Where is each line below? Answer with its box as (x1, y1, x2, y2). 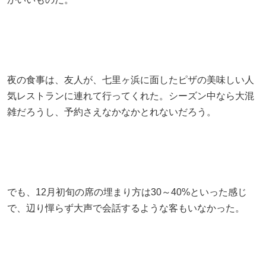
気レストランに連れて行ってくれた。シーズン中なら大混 (7, 90, 254, 101)
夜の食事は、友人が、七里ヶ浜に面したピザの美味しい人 (7, 74, 254, 85)
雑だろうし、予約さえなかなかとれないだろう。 (7, 106, 216, 117)
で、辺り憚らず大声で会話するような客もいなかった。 (7, 202, 245, 213)
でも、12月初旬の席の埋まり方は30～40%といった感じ (7, 186, 247, 197)
